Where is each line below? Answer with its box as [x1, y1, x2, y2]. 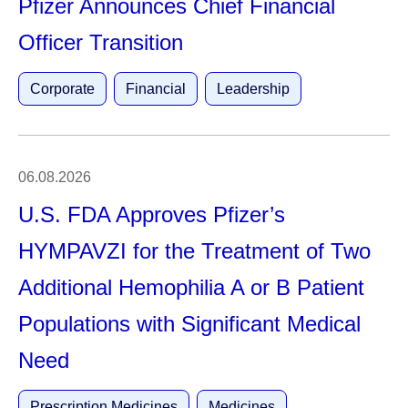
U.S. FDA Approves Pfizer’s [18, 202, 285, 227]
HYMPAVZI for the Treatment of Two [18, 239, 371, 263]
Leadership [217, 81, 290, 97]
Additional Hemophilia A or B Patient [18, 275, 364, 300]
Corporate [30, 81, 95, 97]
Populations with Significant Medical [18, 311, 361, 336]
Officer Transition [18, 30, 183, 55]
